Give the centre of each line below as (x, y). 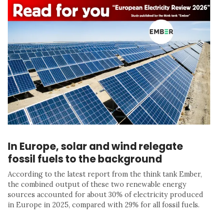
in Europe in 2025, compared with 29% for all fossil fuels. (104, 205)
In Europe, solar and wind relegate (95, 146)
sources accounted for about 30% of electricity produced (106, 194)
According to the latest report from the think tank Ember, (105, 174)
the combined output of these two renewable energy (97, 184)
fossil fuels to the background (85, 159)
